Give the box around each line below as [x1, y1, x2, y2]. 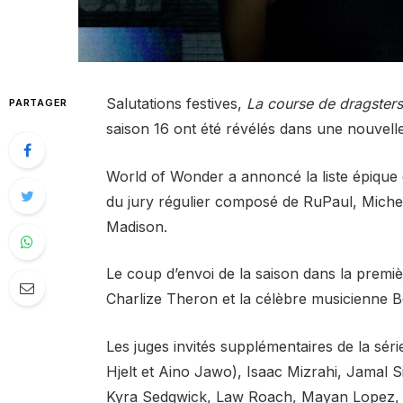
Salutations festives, [105, 94, 246, 113]
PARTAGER [9, 96, 68, 110]
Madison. [105, 217, 167, 236]
